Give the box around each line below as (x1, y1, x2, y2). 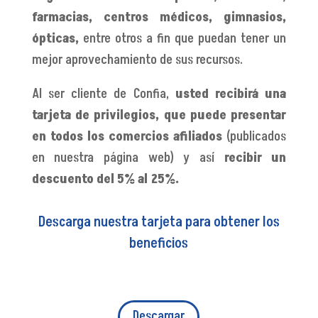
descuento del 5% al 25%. (31, 170, 179, 188)
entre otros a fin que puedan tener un (78, 30, 287, 48)
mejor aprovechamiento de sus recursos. (31, 51, 243, 69)
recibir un (224, 149, 287, 167)
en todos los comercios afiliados (31, 128, 223, 146)
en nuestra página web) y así (31, 149, 224, 167)
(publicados (222, 128, 287, 146)
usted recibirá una (175, 85, 287, 103)
